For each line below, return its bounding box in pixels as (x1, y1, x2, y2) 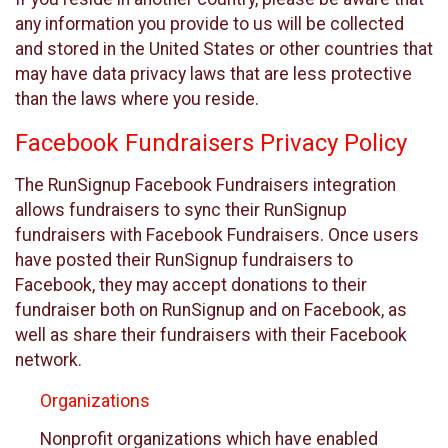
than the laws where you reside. (15, 89, 259, 110)
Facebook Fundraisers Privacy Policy (15, 128, 407, 157)
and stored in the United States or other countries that (15, 39, 433, 60)
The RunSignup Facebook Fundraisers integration (15, 175, 396, 196)
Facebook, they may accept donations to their (15, 275, 367, 296)
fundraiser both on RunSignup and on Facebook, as (15, 300, 407, 321)
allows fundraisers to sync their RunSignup (15, 200, 347, 221)
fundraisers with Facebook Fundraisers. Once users (15, 225, 419, 246)
